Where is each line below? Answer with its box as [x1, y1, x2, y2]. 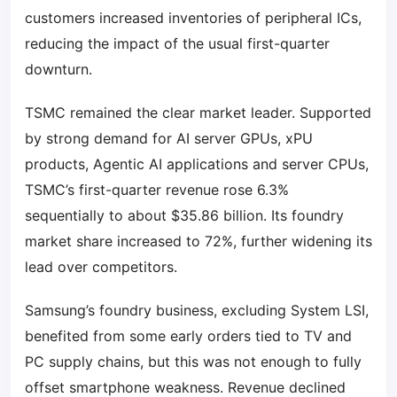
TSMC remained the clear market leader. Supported [25, 104, 371, 121]
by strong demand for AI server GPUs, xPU [25, 129, 313, 147]
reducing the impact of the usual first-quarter [25, 35, 330, 52]
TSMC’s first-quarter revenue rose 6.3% [25, 181, 289, 198]
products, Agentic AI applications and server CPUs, [25, 155, 369, 173]
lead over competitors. [25, 258, 177, 276]
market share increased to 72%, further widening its [25, 232, 372, 250]
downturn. [25, 60, 92, 78]
